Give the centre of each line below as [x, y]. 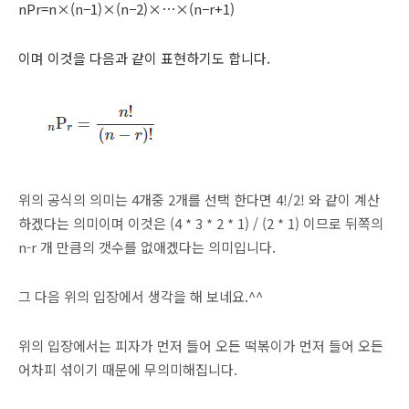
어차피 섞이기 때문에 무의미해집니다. [128, 369]
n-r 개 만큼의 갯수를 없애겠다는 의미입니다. [147, 246]
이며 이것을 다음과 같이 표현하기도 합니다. [144, 58]
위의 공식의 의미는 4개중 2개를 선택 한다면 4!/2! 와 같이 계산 [199, 199]
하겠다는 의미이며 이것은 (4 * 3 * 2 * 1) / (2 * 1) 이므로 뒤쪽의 [201, 223]
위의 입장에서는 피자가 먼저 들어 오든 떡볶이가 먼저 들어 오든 [201, 345]
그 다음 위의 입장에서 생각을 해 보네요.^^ [141, 296]
